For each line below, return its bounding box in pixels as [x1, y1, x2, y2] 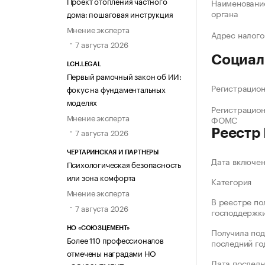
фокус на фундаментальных [66, 83, 166, 95]
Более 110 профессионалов [66, 233, 164, 245]
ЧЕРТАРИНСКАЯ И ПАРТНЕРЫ [66, 149, 159, 156]
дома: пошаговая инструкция [66, 7, 173, 20]
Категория [211, 174, 252, 188]
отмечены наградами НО [66, 246, 156, 258]
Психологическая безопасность [66, 158, 181, 170]
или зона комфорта [66, 171, 136, 183]
